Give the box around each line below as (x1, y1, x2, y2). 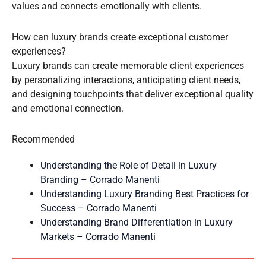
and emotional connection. (12, 103, 123, 115)
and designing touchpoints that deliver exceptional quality (12, 88, 254, 100)
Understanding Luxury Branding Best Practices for (40, 188, 249, 200)
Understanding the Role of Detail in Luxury (40, 160, 217, 172)
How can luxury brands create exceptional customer (12, 31, 228, 43)
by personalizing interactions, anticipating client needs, (12, 74, 240, 86)
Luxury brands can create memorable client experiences (12, 60, 244, 72)
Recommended (12, 134, 75, 145)
